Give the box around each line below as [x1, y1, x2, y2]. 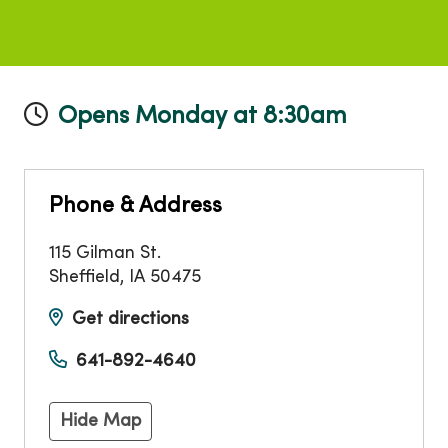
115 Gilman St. [49, 245, 161, 263]
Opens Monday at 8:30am [58, 106, 347, 129]
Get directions [72, 311, 189, 329]
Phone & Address [49, 196, 222, 218]
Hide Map [60, 413, 141, 431]
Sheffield [49, 269, 120, 287]
